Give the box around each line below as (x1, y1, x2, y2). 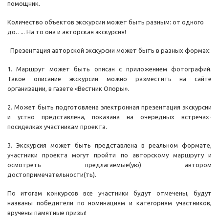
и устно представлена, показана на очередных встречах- (7, 113, 212, 121)
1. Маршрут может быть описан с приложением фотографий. (7, 66, 212, 73)
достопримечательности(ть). (7, 171, 96, 178)
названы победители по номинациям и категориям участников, (7, 199, 212, 207)
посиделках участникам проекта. (7, 123, 107, 131)
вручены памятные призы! (7, 209, 87, 217)
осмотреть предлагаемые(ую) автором (7, 161, 212, 169)
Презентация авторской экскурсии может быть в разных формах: (7, 47, 211, 54)
